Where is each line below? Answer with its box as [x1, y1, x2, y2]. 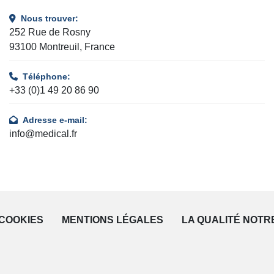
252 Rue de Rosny [9, 27, 91, 37]
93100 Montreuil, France [9, 42, 115, 52]
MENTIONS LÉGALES [62, 215, 163, 225]
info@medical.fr [9, 128, 77, 139]
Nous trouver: [21, 13, 78, 23]
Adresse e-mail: [23, 115, 87, 125]
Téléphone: [23, 72, 70, 81]
